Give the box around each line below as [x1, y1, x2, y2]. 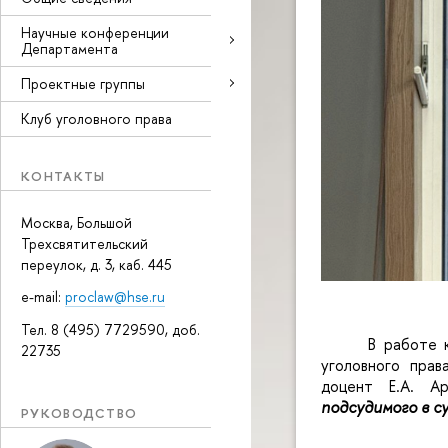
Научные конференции [21, 22, 169, 42]
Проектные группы [21, 73, 145, 93]
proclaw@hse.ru [65, 287, 165, 307]
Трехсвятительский [21, 234, 148, 254]
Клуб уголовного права [21, 108, 172, 128]
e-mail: [21, 287, 65, 307]
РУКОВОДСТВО [21, 403, 138, 422]
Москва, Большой [21, 213, 132, 233]
